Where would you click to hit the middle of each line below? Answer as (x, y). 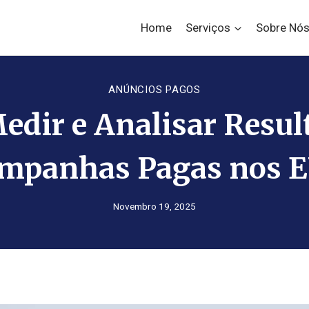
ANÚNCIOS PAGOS (154, 90)
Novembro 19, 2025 (154, 207)
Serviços (208, 27)
